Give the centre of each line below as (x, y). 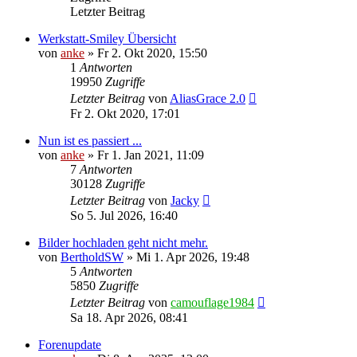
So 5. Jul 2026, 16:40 (124, 215)
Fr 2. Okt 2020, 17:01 (125, 113)
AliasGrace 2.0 (208, 98)
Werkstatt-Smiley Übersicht (107, 38)
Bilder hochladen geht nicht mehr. (123, 242)
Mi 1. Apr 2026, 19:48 (193, 257)
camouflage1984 (212, 302)
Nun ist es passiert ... (90, 140)
